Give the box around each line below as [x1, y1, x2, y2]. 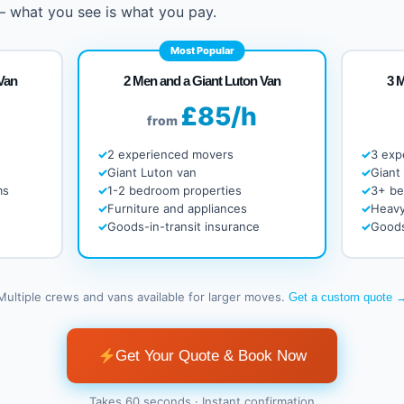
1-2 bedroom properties [107, 183, 242, 197]
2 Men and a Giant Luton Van [124, 73, 280, 88]
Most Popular [170, 44, 234, 57]
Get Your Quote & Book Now [115, 347, 307, 364]
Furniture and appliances [107, 201, 247, 216]
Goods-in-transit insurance [107, 219, 260, 234]
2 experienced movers [107, 147, 234, 161]
